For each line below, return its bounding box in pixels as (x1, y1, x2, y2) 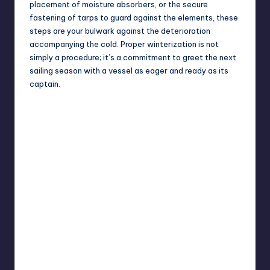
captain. (30, 79, 60, 89)
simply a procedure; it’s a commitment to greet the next (30, 52, 236, 63)
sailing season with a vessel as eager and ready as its (30, 66, 228, 76)
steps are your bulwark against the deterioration (30, 26, 210, 36)
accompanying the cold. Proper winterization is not (30, 39, 219, 49)
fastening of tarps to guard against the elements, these (30, 13, 238, 23)
